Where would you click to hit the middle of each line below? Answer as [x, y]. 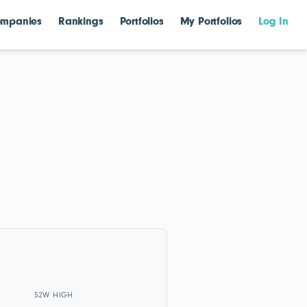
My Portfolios [211, 22]
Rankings [81, 22]
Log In [273, 22]
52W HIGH [53, 296]
